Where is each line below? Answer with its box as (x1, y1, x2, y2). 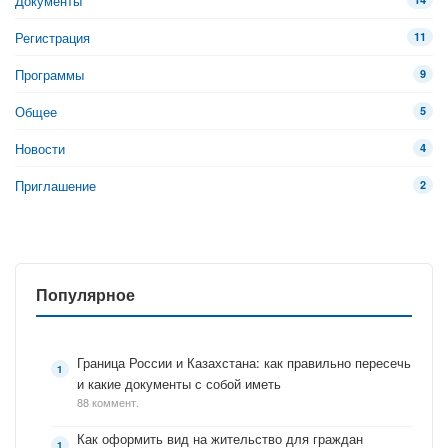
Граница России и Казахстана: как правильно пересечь (77, 353, 411, 372)
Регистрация (15, 27, 90, 47)
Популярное (36, 283, 135, 306)
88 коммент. (77, 394, 139, 410)
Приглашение (15, 175, 96, 195)
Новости (15, 138, 65, 158)
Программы (15, 64, 84, 84)
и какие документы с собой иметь (77, 374, 281, 393)
